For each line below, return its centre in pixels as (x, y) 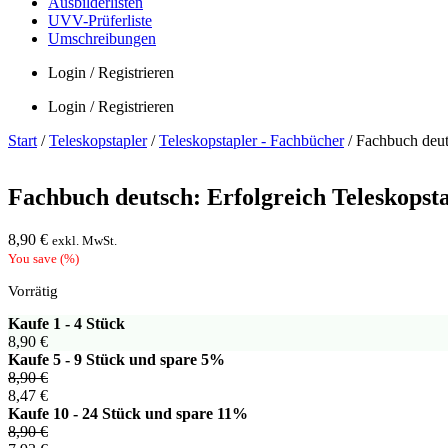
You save (34, 258)
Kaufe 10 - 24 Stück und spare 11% (128, 413)
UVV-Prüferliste (100, 20)
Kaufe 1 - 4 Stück (66, 323)
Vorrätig (33, 290)
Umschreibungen (102, 38)
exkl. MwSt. (84, 240)
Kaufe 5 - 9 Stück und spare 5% (116, 359)
